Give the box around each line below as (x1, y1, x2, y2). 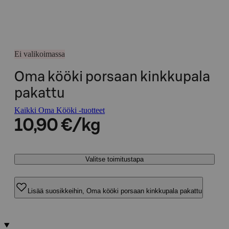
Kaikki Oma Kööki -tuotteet (14, 106, 105, 114)
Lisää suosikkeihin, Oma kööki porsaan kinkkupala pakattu (28, 187, 202, 195)
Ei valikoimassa (14, 50, 65, 58)
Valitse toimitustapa (85, 155, 144, 163)
